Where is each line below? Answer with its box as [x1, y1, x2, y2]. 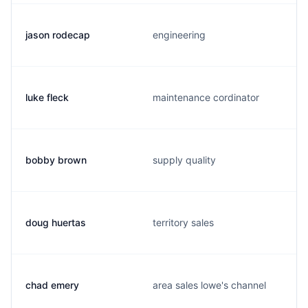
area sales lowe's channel [153, 279, 266, 291]
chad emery [25, 279, 79, 291]
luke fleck [25, 91, 69, 103]
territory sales [153, 217, 214, 228]
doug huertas [25, 217, 86, 228]
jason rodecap [25, 29, 90, 41]
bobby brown [25, 154, 87, 166]
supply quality [153, 154, 216, 166]
